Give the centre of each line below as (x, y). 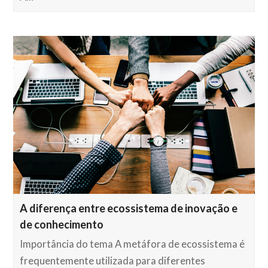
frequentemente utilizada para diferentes (113, 261)
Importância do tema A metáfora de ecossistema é (133, 244)
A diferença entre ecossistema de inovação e (129, 208)
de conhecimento (62, 224)
